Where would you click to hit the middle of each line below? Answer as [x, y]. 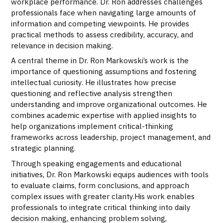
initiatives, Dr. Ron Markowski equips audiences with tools [110, 174]
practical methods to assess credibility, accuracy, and [102, 34]
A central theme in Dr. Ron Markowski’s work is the [100, 60]
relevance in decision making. [62, 45]
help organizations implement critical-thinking [92, 126]
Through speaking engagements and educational [97, 163]
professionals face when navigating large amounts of [104, 12]
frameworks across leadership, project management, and [111, 137]
